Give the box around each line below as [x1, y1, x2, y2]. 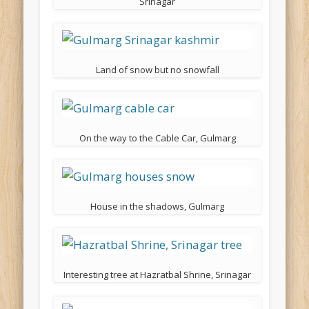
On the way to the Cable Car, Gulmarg [79, 132, 236, 145]
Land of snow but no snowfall [95, 63, 219, 77]
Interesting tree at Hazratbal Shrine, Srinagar [63, 268, 252, 281]
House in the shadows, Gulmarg [90, 200, 225, 213]
